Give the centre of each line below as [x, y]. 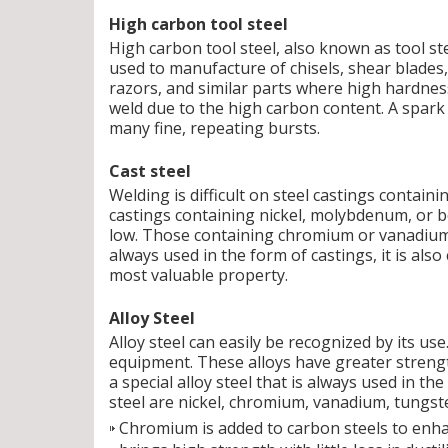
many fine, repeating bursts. [214, 128]
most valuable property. [198, 275]
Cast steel [150, 171]
